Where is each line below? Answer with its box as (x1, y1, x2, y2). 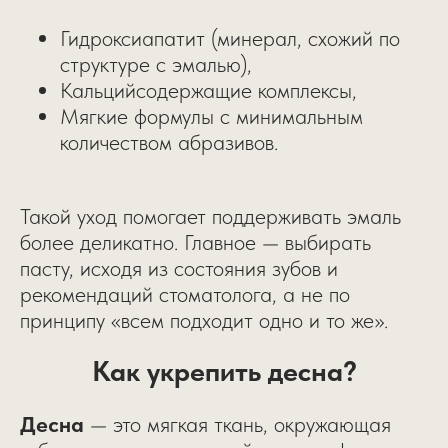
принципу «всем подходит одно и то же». (20, 307, 388, 334)
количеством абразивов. (60, 129, 278, 156)
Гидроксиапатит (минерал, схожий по (60, 25, 400, 52)
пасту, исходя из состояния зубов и (20, 255, 338, 282)
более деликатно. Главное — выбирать (20, 229, 371, 256)
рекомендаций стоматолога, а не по (20, 281, 350, 308)
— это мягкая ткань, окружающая (84, 411, 391, 438)
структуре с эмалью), (60, 51, 252, 78)
